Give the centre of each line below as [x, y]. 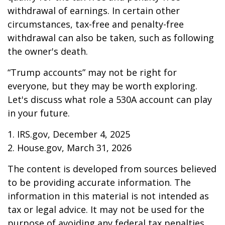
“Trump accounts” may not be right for [92, 73]
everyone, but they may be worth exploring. [102, 86]
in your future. [39, 113]
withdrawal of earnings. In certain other [94, 11]
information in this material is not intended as [108, 196]
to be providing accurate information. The [99, 183]
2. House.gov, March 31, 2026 [70, 148]
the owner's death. [48, 51]
